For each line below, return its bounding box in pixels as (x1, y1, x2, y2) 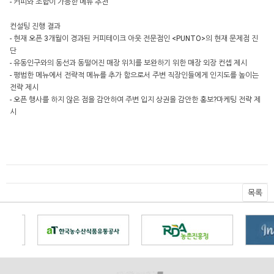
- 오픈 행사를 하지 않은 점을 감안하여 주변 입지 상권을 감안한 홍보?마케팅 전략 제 (10, 95, 261, 104)
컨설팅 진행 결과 (10, 21, 62, 31)
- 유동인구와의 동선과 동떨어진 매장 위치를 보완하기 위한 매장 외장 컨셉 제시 (10, 58, 249, 67)
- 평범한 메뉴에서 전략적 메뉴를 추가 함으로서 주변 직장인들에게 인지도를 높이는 (10, 70, 259, 80)
